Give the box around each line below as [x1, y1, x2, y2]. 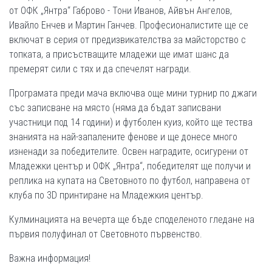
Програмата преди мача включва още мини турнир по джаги [9, 87, 257, 100]
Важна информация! [9, 253, 90, 265]
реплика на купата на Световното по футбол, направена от [9, 175, 250, 187]
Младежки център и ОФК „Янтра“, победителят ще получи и [9, 160, 251, 172]
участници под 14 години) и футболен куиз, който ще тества [9, 117, 253, 129]
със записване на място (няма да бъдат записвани [9, 102, 221, 114]
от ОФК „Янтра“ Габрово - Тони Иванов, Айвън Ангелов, [9, 5, 232, 17]
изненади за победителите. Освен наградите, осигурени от [9, 146, 248, 158]
